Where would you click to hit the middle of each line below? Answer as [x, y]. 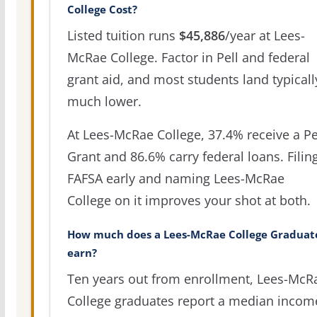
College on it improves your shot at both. [189, 201]
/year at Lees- [265, 36]
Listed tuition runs [123, 36]
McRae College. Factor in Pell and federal [188, 58]
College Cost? [102, 10]
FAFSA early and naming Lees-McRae [175, 179]
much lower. [104, 102]
